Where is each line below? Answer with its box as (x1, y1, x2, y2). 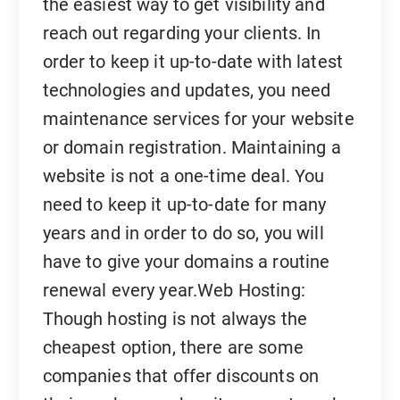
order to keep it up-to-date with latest (42, 50, 343, 72)
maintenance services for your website (42, 107, 354, 129)
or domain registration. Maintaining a (42, 136, 341, 158)
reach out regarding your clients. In (42, 21, 321, 44)
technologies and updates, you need (42, 79, 331, 101)
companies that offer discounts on (42, 364, 320, 387)
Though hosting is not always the (42, 307, 308, 329)
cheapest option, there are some (42, 336, 304, 358)
